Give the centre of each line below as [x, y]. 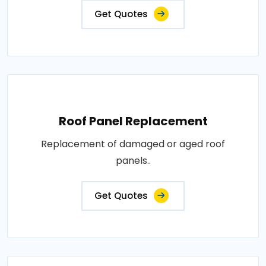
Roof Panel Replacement [133, 121]
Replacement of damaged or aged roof [133, 144]
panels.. [133, 160]
